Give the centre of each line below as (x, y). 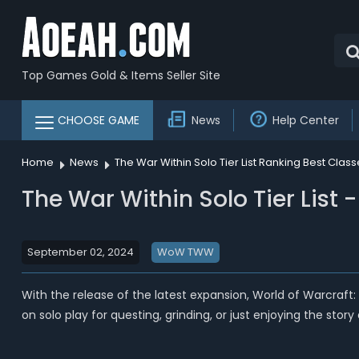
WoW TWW (185, 252)
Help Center (305, 120)
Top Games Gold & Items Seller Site (121, 75)
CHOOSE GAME (98, 120)
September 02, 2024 (80, 252)
